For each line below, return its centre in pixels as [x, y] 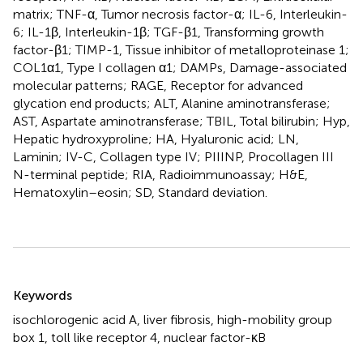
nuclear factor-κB [215, 337]
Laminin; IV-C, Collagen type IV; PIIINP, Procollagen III [173, 156]
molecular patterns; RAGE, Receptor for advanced [158, 85]
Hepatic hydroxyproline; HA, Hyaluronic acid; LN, [156, 139]
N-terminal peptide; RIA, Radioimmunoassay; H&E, [160, 174]
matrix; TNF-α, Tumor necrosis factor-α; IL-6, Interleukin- [180, 14]
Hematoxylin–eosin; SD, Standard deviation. [140, 192]
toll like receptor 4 [104, 337]
